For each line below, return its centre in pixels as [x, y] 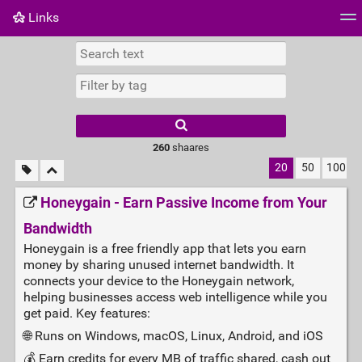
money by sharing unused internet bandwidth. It [158, 265]
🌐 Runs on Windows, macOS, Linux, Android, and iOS [173, 336]
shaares [189, 147]
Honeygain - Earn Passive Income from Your [183, 203]
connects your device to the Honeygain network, [158, 281]
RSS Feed [184, 53]
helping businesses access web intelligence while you [175, 297]
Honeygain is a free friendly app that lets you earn [164, 249]
